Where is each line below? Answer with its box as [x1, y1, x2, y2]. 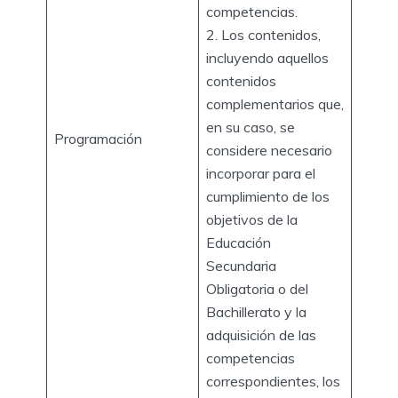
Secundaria [206, 256, 276, 275]
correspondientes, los [206, 371, 340, 390]
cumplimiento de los [206, 187, 330, 205]
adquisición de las [206, 325, 316, 344]
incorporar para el [206, 163, 315, 182]
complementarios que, [206, 94, 344, 113]
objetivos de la [206, 210, 298, 228]
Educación [206, 233, 271, 251]
